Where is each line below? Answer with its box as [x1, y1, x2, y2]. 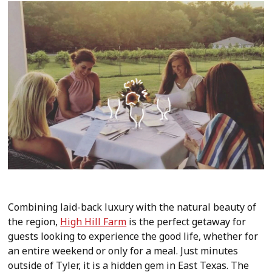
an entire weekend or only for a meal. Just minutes [8, 244, 239, 258]
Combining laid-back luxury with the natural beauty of [8, 200, 257, 214]
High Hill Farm [60, 215, 127, 229]
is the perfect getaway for [126, 215, 246, 229]
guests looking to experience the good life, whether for [8, 229, 259, 243]
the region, [8, 215, 61, 229]
